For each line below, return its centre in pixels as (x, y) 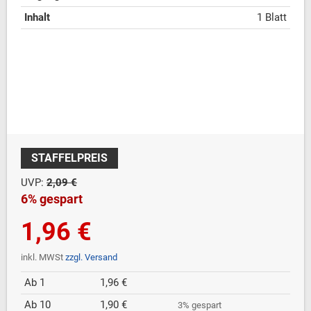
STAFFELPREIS (69, 158)
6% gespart (52, 199)
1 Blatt (272, 18)
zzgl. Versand (91, 258)
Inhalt (37, 18)
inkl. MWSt (43, 258)
